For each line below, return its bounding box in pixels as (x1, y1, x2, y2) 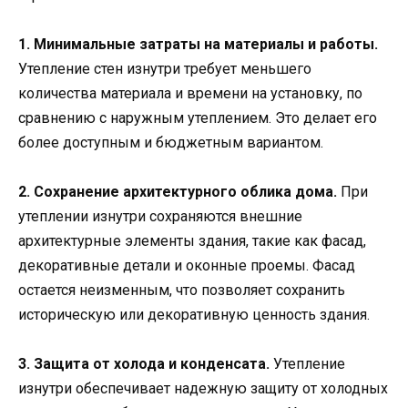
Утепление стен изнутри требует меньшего (18, 59, 311, 77)
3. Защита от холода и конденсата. (18, 355, 270, 373)
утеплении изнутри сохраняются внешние (18, 207, 302, 225)
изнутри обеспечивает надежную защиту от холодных (18, 380, 388, 398)
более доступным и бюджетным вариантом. (18, 133, 323, 151)
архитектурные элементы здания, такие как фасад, (18, 231, 366, 250)
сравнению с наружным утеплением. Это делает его (18, 108, 377, 127)
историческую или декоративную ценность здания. (18, 305, 370, 323)
